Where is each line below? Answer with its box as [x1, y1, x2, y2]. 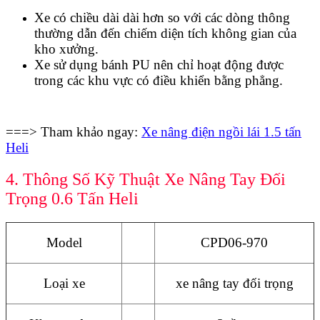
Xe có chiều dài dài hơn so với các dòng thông [34, 9, 290, 25]
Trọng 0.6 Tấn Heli [6, 189, 139, 208]
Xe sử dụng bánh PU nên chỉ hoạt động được [34, 56, 284, 72]
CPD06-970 [201, 235, 268, 251]
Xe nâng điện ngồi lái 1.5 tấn [141, 124, 301, 139]
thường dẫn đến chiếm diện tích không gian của [34, 25, 296, 41]
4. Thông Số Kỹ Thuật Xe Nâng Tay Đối [6, 169, 286, 189]
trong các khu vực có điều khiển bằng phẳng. [34, 72, 283, 88]
